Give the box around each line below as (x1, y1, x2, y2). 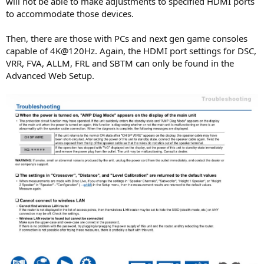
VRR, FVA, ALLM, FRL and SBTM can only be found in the (6, 57, 234, 70)
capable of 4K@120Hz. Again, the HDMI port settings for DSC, (6, 45, 256, 57)
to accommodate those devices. (6, 8, 134, 20)
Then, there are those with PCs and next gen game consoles (6, 32, 247, 45)
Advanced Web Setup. (6, 70, 94, 82)
